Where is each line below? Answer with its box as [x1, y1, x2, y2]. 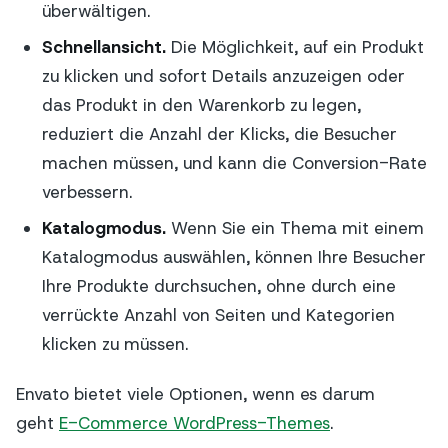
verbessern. [41, 181, 132, 204]
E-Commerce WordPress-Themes [59, 412, 330, 435]
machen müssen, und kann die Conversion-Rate [41, 152, 427, 175]
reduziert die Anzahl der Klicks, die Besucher [41, 123, 397, 146]
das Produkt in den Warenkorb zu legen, [41, 94, 361, 117]
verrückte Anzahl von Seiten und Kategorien [41, 303, 395, 326]
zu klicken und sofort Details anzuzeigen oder [41, 65, 405, 88]
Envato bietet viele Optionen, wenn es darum [16, 383, 375, 406]
